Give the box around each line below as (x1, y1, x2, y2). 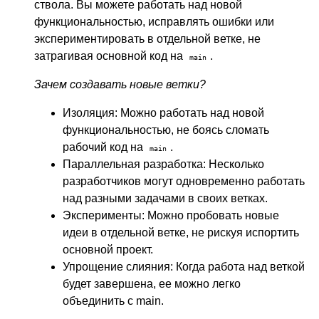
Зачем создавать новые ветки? (34, 78, 206, 90)
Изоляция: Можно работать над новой (63, 107, 264, 119)
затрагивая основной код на (34, 50, 186, 62)
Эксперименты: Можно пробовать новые (63, 209, 279, 221)
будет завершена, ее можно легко (63, 278, 241, 290)
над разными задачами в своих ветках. (63, 192, 268, 204)
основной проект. (63, 244, 153, 256)
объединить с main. (63, 295, 164, 307)
